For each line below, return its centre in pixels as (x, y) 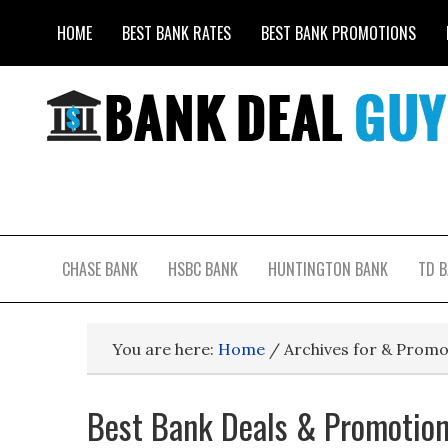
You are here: (165, 349)
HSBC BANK (203, 269)
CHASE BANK (100, 269)
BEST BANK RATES (176, 33)
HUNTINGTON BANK (328, 269)
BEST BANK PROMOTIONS (338, 33)
